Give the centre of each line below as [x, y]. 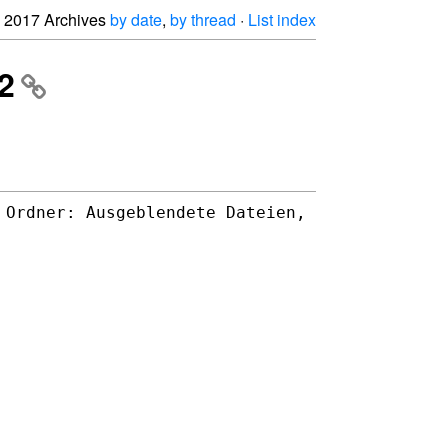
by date [136, 19]
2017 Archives [57, 19]
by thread [203, 19]
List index [282, 19]
